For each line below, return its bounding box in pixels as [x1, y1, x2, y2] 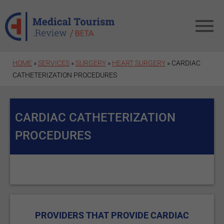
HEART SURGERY [112, 59, 165, 67]
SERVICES [38, 59, 69, 67]
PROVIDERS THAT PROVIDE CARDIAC [35, 210, 189, 220]
